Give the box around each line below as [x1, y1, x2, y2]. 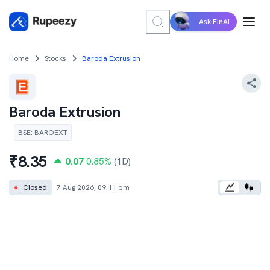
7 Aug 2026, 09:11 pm [57, 183, 130, 192]
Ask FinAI [199, 17, 230, 27]
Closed [23, 183, 47, 192]
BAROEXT [34, 128, 67, 137]
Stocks [45, 54, 66, 63]
